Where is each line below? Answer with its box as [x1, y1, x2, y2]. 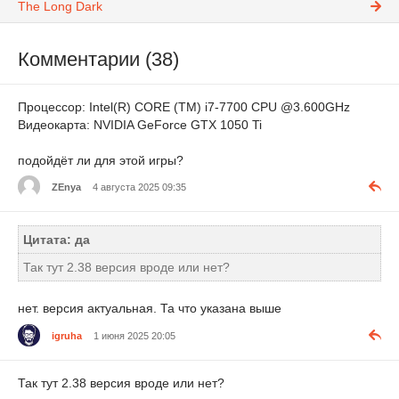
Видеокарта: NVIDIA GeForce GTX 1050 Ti [18, 117, 262, 132]
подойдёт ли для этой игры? [18, 152, 183, 167]
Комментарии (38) [18, 48, 179, 71]
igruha [52, 330, 82, 341]
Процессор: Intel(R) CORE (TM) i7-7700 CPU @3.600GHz [18, 99, 350, 114]
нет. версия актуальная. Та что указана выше [18, 301, 281, 316]
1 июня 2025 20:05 [94, 330, 175, 341]
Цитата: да [23, 232, 90, 248]
